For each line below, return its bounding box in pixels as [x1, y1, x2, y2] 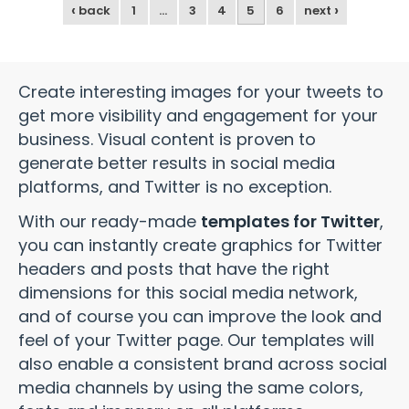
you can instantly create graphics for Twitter [18, 234, 383, 257]
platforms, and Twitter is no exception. [18, 175, 336, 198]
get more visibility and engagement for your [18, 104, 378, 127]
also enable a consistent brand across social [18, 352, 387, 375]
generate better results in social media [18, 152, 335, 174]
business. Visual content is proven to [18, 128, 316, 151]
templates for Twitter [201, 210, 380, 233]
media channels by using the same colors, [18, 376, 363, 399]
